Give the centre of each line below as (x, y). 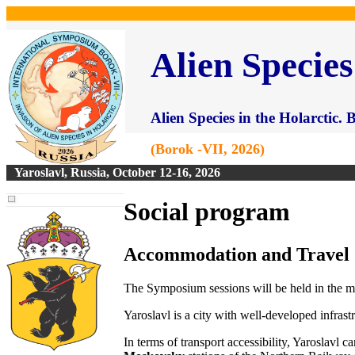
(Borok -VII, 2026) (208, 149)
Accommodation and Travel (237, 254)
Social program (207, 212)
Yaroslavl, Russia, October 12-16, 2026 (117, 172)
